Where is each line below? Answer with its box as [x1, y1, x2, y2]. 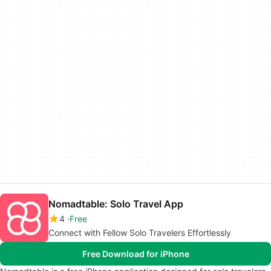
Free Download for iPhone [82, 249, 189, 259]
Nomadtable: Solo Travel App [48, 198, 183, 210]
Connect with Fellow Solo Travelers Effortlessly [48, 227, 231, 238]
